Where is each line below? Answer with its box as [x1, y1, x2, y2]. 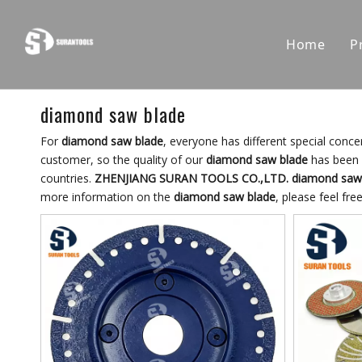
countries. [40, 170, 95, 186]
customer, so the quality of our [40, 152, 206, 167]
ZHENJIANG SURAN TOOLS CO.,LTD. [95, 170, 288, 186]
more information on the [40, 189, 174, 204]
